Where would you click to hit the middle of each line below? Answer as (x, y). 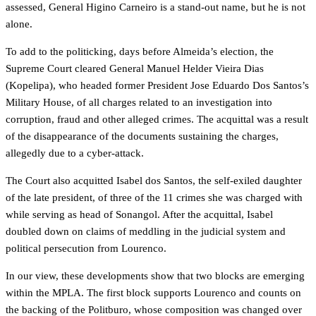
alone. (19, 24)
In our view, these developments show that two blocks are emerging (155, 276)
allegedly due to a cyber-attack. (75, 153)
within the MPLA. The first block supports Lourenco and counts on (153, 293)
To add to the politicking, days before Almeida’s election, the (140, 51)
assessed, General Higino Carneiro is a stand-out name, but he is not (156, 7)
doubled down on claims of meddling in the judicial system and (146, 231)
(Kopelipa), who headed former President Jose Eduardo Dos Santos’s (157, 85)
